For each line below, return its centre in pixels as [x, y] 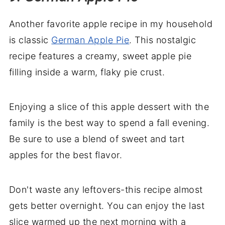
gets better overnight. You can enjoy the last [107, 206]
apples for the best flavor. [66, 155]
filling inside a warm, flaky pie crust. [88, 72]
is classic [30, 40]
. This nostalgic [163, 40]
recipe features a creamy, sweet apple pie [100, 56]
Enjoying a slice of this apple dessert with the [109, 107]
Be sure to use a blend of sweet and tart [97, 139]
